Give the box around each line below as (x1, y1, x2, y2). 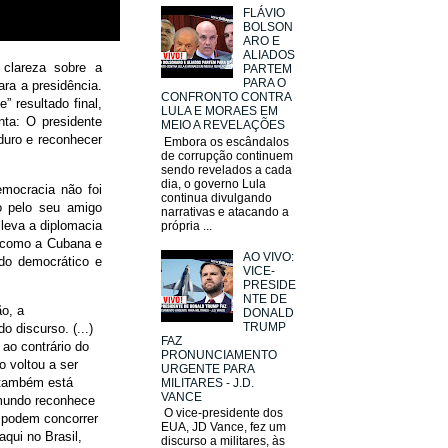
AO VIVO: (242, 249, 294, 264)
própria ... (161, 218, 212, 233)
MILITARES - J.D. (161, 375, 254, 390)
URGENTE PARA (161, 361, 254, 376)
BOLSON (242, 20, 293, 35)
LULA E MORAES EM (161, 104, 278, 119)
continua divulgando (161, 190, 272, 205)
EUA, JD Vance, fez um (161, 420, 286, 435)
